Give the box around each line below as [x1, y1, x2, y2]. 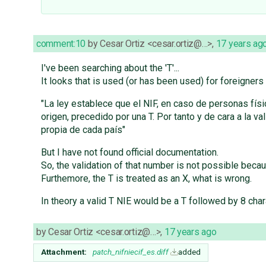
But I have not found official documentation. [40, 147, 218, 159]
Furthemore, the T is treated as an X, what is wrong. [40, 173, 252, 185]
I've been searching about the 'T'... [40, 62, 179, 74]
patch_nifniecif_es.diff [93, 247, 169, 257]
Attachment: [41, 247, 87, 257]
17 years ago [164, 226, 217, 238]
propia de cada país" [40, 124, 125, 136]
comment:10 [36, 38, 86, 50]
